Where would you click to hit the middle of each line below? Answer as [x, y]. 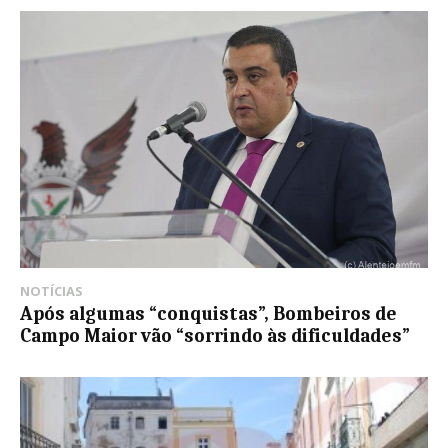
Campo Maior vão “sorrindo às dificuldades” [215, 336]
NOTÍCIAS [51, 291]
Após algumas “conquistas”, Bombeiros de [208, 314]
